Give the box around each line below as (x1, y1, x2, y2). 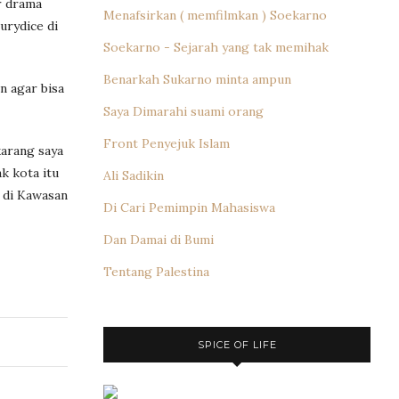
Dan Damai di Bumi (103, 231, 214, 248)
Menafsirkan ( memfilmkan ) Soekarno (103, 6, 327, 23)
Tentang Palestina (103, 263, 209, 280)
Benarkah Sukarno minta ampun (103, 70, 291, 87)
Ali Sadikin (103, 167, 164, 183)
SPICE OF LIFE (197, 338, 277, 351)
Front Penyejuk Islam (103, 134, 230, 151)
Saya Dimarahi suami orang (103, 102, 264, 119)
